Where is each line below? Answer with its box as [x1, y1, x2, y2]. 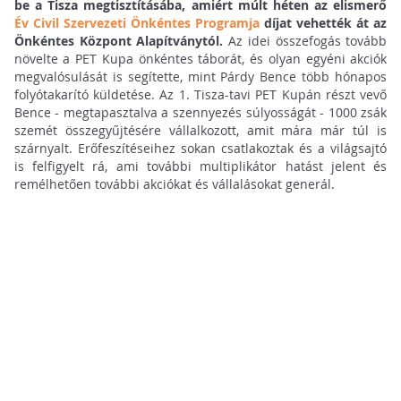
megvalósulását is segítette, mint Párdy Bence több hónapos [13, 68, 388, 86]
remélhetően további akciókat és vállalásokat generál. [13, 175, 335, 193]
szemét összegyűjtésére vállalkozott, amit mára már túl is [13, 122, 388, 140]
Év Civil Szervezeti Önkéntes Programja [13, 14, 260, 32]
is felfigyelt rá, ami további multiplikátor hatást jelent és [13, 158, 388, 175]
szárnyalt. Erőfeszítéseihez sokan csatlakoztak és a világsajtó [13, 140, 388, 158]
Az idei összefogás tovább [228, 32, 388, 50]
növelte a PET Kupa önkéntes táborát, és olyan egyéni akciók [13, 50, 388, 68]
